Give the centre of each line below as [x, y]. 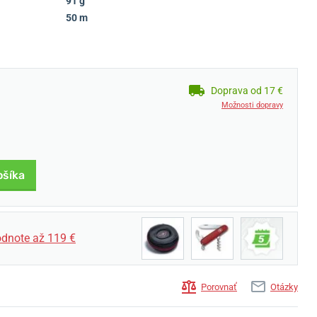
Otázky [284, 287]
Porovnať [219, 287]
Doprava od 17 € [247, 90]
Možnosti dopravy [252, 105]
